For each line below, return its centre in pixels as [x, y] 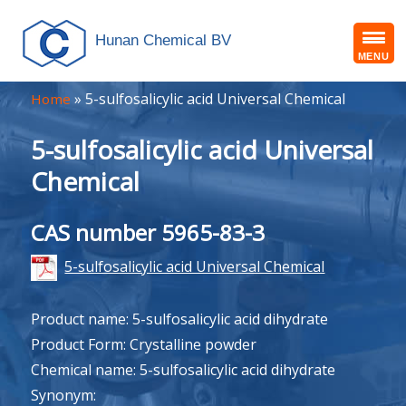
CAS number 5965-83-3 [148, 232]
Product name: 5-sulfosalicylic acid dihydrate [180, 319]
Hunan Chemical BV [163, 40]
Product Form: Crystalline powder [144, 345]
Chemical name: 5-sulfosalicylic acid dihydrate [184, 370]
